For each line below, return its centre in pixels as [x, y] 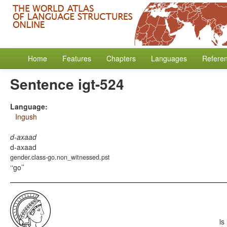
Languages [169, 58]
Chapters [121, 58]
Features [77, 58]
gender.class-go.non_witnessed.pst [60, 157]
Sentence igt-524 [67, 84]
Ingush [26, 117]
